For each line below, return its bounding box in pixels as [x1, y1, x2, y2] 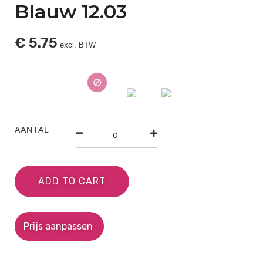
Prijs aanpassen [23, 220, 95, 232]
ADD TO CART [38, 175, 106, 187]
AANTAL [15, 124, 49, 134]
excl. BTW [60, 41, 96, 50]
